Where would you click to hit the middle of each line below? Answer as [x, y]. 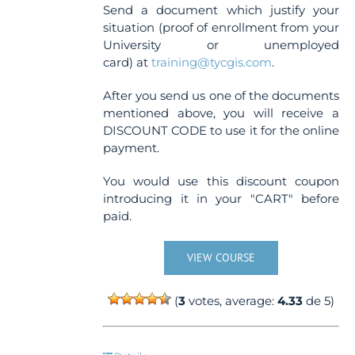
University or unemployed [221, 45]
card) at [128, 62]
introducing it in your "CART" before [221, 198]
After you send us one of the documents [221, 95]
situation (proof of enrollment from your [221, 27]
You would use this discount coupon [221, 181]
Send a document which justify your [221, 10]
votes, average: [232, 301]
